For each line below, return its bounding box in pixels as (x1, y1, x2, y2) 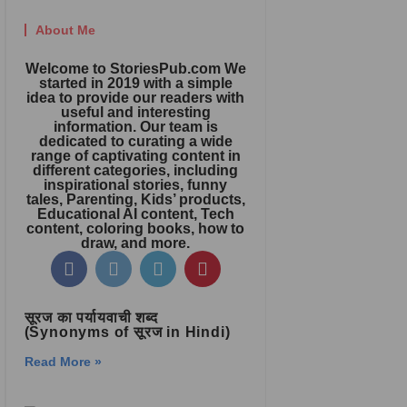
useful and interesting (60, 104, 211, 120)
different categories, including (33, 163, 239, 178)
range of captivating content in (30, 148, 241, 164)
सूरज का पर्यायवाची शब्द (24, 310, 158, 325)
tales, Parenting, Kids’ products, (25, 192, 245, 207)
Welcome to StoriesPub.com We (25, 61, 246, 76)
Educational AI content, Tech (36, 206, 234, 222)
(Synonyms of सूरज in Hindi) (24, 324, 231, 340)
